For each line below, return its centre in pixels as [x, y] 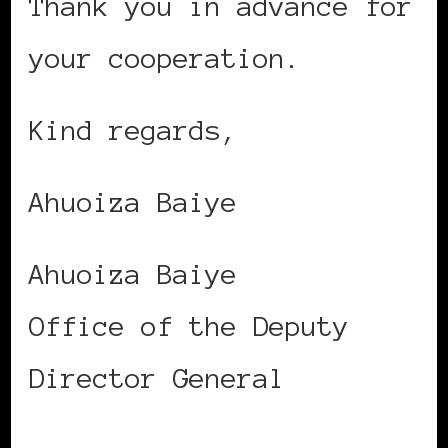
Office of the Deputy [189, 326]
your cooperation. [165, 58]
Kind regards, [133, 130]
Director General [157, 378]
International [133, 430]
